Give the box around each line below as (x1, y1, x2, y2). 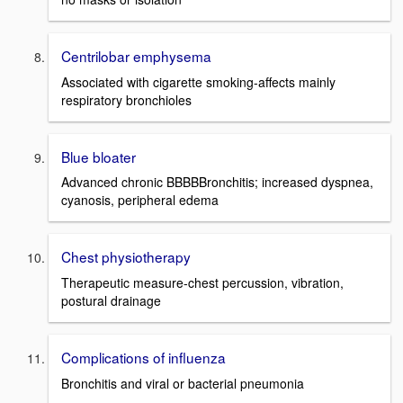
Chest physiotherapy (61, 246, 191, 267)
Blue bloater (61, 146, 136, 166)
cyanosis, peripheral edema (61, 191, 219, 210)
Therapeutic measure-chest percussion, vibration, (61, 273, 344, 291)
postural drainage (61, 291, 161, 309)
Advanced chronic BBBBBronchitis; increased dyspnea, (61, 173, 373, 192)
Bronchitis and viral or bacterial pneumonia (61, 373, 304, 392)
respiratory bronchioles (61, 90, 192, 109)
